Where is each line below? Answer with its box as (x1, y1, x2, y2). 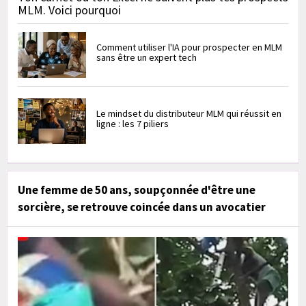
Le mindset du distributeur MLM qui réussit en (96, 107, 281, 120)
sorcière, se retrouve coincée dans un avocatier (18, 199, 266, 215)
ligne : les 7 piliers (96, 117, 169, 130)
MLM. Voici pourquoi (18, 2, 121, 18)
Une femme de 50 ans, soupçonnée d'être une (18, 182, 255, 198)
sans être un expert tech (96, 51, 197, 64)
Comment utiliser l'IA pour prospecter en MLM (96, 41, 282, 54)
